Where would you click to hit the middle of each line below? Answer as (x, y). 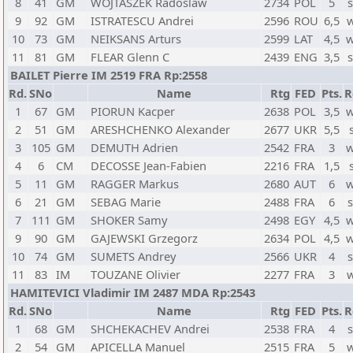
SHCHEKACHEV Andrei (150, 329)
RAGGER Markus (135, 184)
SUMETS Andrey (133, 256)
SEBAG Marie (126, 202)
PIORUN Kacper (133, 111)
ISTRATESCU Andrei (142, 20)
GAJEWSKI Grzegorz (144, 238)
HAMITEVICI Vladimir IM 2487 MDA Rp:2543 (133, 292)
